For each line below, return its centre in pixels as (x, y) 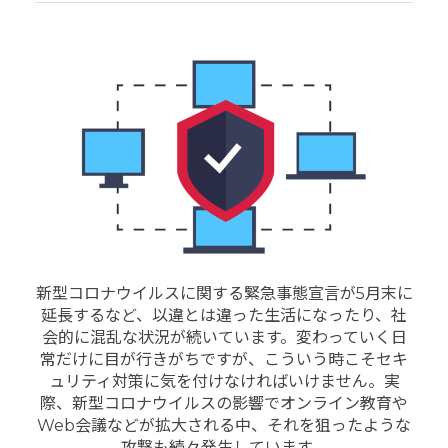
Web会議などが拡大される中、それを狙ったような (224, 426)
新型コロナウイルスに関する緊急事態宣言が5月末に (224, 294)
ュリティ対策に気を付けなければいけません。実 (224, 382)
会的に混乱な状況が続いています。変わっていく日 (224, 338)
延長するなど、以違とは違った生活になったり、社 (224, 316)
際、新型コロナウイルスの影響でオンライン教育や (224, 404)
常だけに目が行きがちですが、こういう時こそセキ (224, 360)
